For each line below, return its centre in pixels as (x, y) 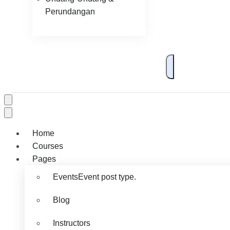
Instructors (72, 223)
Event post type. (107, 177)
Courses (48, 146)
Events (65, 177)
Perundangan (70, 12)
